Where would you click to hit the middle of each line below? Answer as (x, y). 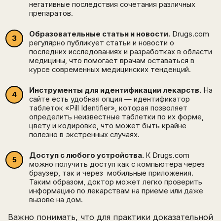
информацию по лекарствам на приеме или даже (116, 191)
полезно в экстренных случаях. (84, 135)
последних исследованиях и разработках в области (121, 52)
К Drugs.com (167, 156)
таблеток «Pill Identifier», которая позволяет (108, 108)
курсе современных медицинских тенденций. (110, 70)
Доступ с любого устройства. (87, 156)
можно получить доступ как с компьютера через (117, 165)
